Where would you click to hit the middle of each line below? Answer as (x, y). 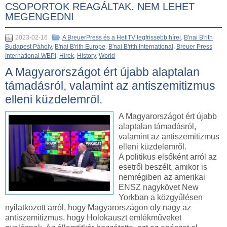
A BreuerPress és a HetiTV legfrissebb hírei (122, 37)
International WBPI (31, 55)
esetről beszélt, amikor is (163, 167)
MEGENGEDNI (40, 16)
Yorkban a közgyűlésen (161, 197)
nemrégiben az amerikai (162, 177)
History (86, 55)
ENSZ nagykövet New (159, 187)
